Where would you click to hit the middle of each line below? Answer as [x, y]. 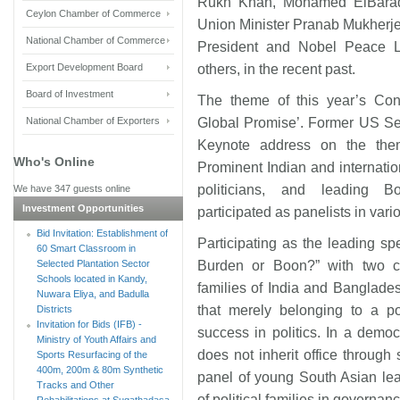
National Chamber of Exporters [93, 120]
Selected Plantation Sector [93, 263]
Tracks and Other [75, 384]
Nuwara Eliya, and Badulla [93, 293]
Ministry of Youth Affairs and [96, 339]
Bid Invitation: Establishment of [102, 233]
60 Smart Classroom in [86, 248]
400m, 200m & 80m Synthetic [100, 369]
